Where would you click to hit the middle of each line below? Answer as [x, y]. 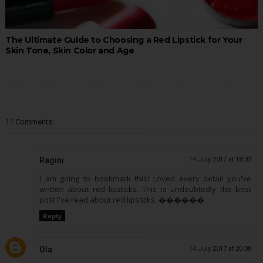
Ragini [51, 160]
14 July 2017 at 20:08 [220, 249]
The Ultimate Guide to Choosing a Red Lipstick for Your [124, 40]
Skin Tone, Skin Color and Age [70, 50]
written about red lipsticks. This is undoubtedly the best [145, 189]
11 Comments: [29, 122]
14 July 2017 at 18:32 [220, 159]
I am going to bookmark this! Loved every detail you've [145, 178]
